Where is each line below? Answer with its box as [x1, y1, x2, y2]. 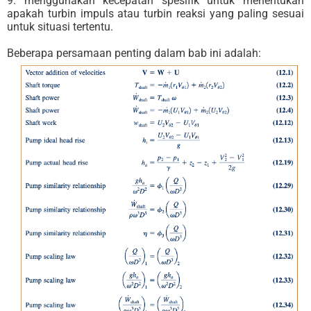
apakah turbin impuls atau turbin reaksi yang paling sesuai [7, 7, 304, 21]
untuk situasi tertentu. [7, 20, 113, 34]
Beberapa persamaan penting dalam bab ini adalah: [7, 47, 261, 60]
